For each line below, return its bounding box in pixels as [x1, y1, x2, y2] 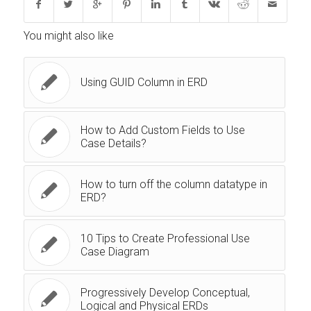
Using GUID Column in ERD [80, 76, 208, 90]
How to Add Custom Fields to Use [80, 124, 245, 137]
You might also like [23, 29, 114, 43]
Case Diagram [80, 245, 149, 259]
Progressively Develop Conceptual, [80, 286, 250, 300]
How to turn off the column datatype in [80, 178, 267, 192]
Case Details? [80, 137, 146, 151]
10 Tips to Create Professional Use [80, 232, 250, 246]
